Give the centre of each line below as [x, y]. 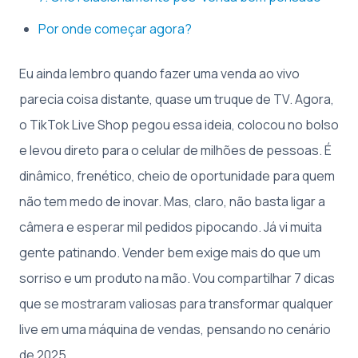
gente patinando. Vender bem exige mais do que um [170, 253]
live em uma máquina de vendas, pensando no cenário [175, 329]
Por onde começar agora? [115, 29]
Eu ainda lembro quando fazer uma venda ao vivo [159, 74]
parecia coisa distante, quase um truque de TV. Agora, [177, 99]
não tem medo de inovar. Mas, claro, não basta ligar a [172, 201]
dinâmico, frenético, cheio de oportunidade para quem [177, 176]
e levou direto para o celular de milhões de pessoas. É [175, 150]
